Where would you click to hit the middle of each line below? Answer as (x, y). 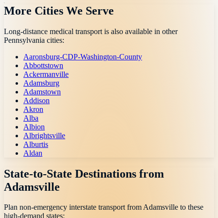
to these (191, 207)
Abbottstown (43, 65)
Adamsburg (41, 83)
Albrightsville (44, 135)
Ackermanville (46, 74)
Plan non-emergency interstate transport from (73, 207)
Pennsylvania (24, 40)
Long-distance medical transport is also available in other (91, 31)
